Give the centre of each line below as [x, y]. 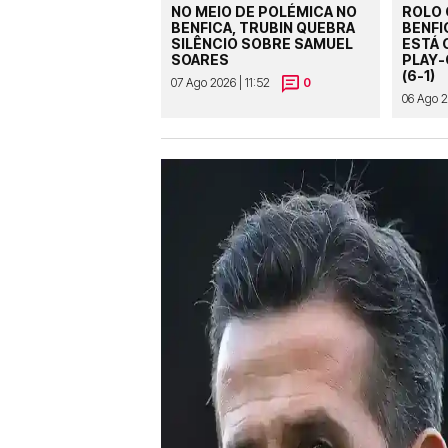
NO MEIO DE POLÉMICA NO [264, 12]
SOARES [200, 60]
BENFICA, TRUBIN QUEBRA [263, 28]
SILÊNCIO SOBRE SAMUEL [262, 44]
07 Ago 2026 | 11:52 [220, 83]
